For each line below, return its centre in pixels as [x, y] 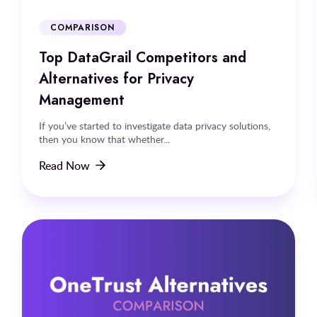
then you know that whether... [104, 139]
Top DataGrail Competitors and [142, 57]
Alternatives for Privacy [116, 78]
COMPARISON [82, 27]
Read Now [64, 165]
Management [81, 99]
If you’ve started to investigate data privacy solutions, [154, 125]
